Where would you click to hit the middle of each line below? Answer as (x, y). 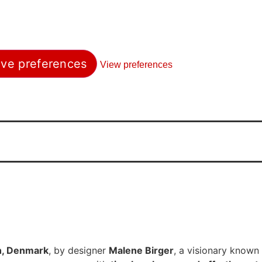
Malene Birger (141, 250)
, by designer (79, 250)
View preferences (136, 64)
